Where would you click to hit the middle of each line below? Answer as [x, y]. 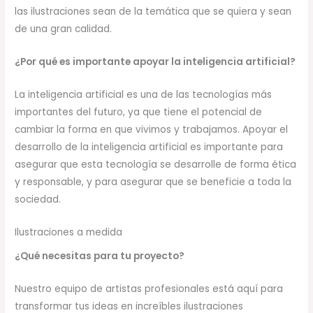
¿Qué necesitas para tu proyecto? [100, 256]
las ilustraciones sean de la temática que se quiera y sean [153, 12]
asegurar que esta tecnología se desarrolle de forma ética [156, 164]
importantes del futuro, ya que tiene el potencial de [139, 112]
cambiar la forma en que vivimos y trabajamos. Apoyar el [152, 129]
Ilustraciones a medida [69, 232]
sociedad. [38, 199]
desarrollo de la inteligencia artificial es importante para [149, 147]
